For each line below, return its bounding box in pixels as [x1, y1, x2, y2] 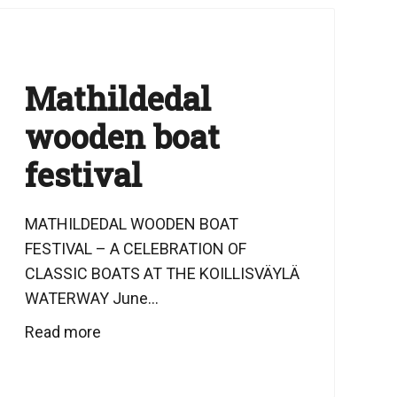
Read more [24, 323, 101, 341]
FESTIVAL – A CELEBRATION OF [24, 239, 246, 258]
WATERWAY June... [24, 289, 159, 307]
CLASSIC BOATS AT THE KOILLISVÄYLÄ [24, 264, 300, 283]
